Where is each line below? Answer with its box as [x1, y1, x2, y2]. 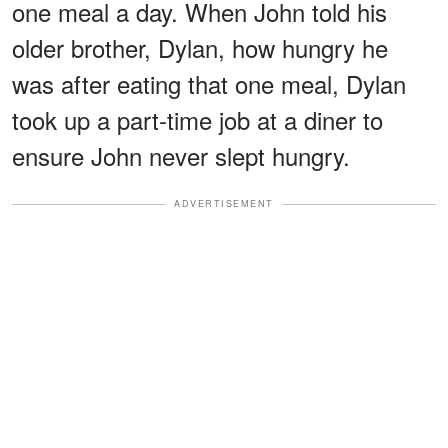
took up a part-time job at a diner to [12, 102, 383, 138]
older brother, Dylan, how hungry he [12, 30, 388, 66]
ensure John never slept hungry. [12, 138, 350, 174]
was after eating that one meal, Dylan [12, 66, 406, 102]
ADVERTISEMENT [174, 197, 274, 211]
